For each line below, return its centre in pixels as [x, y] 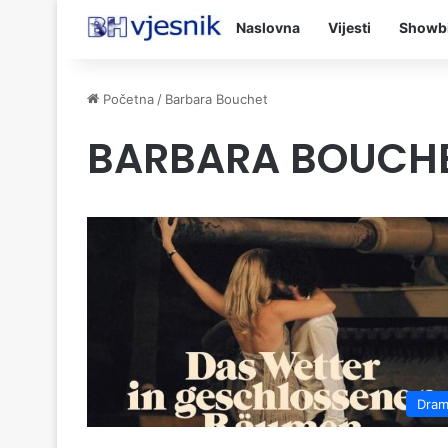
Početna [126, 99]
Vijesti [349, 27]
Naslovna [268, 27]
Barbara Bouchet [216, 99]
